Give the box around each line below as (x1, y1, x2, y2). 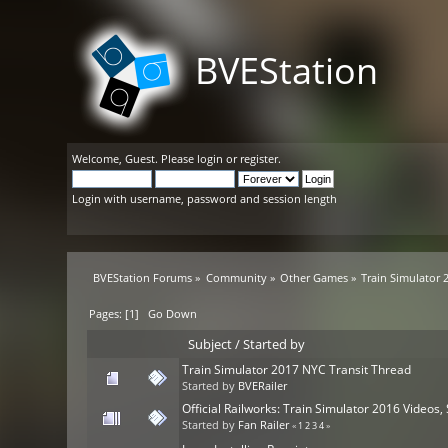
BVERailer (238, 379, 288, 394)
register (240, 151, 279, 166)
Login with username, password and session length (72, 191, 338, 206)
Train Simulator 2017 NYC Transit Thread (182, 361, 412, 379)
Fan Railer (238, 418, 290, 433)
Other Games (280, 270, 349, 285)
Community (205, 270, 267, 285)
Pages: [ (89, 306, 130, 322)
